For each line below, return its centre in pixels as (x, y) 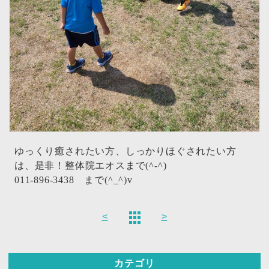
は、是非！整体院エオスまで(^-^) (91, 165)
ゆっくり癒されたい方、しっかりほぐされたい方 (125, 151)
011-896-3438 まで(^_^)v (74, 180)
